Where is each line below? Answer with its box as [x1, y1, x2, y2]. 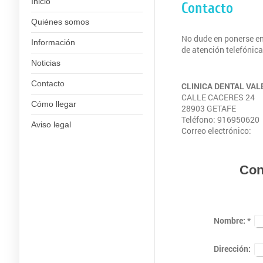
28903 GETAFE [181, 103, 236, 114]
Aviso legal [31, 120, 71, 129]
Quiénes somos [31, 17, 89, 26]
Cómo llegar [31, 99, 76, 109]
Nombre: [213, 215, 245, 226]
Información [31, 38, 75, 47]
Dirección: [213, 243, 251, 255]
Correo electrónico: [181, 125, 253, 136]
